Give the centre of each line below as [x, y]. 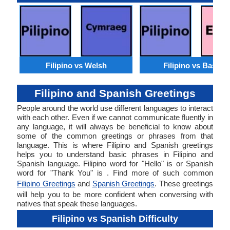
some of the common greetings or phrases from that [115, 136]
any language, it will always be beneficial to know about [115, 127]
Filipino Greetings [46, 184]
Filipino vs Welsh [76, 65]
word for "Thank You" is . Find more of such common [115, 173]
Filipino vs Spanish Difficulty [115, 219]
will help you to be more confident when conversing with [115, 194]
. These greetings [184, 184]
